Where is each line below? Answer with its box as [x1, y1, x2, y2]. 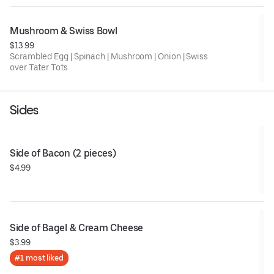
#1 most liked [15, 253, 64, 262]
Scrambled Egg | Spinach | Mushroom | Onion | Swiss [10, 51, 210, 61]
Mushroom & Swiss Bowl [10, 24, 117, 37]
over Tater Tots [10, 62, 68, 72]
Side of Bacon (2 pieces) [10, 147, 116, 159]
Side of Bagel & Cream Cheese [10, 221, 144, 234]
